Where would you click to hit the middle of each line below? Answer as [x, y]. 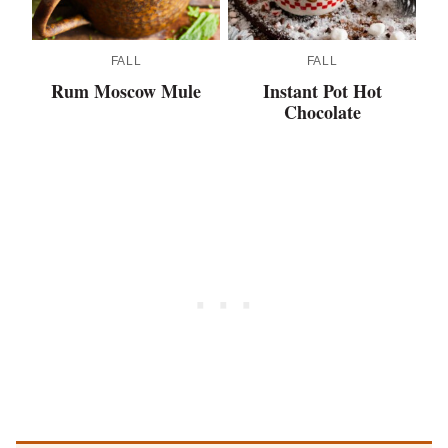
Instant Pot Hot [322, 91]
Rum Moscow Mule [126, 91]
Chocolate [322, 112]
